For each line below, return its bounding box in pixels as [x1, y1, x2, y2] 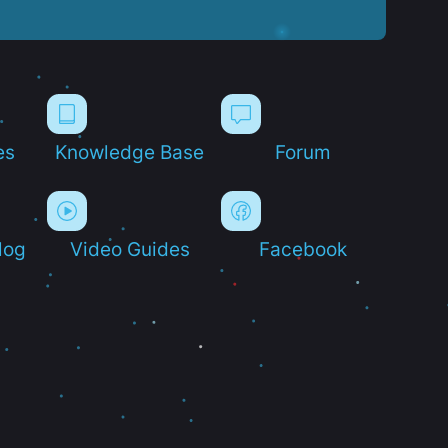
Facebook [259, 237, 348, 260]
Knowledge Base [55, 140, 205, 163]
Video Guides [69, 237, 190, 260]
